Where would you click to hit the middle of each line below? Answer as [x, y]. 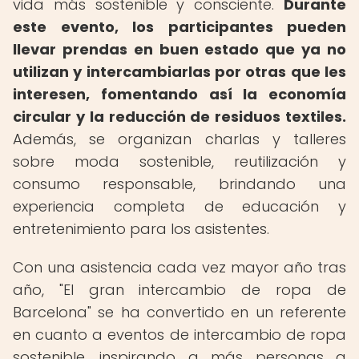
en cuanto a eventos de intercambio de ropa [179, 335]
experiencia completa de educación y [179, 206]
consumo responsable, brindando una [179, 184]
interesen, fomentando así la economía [179, 94]
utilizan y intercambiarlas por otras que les [179, 72]
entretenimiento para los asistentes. [141, 229]
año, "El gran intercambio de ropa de [179, 290]
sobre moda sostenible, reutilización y [179, 161]
